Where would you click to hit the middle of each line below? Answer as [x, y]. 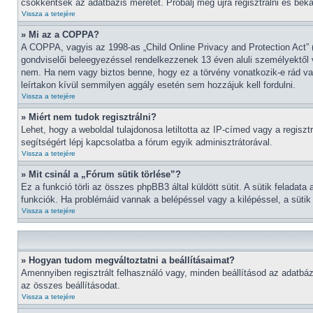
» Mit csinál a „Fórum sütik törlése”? [101, 174]
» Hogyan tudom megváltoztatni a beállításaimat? [128, 260]
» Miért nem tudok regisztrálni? [89, 117]
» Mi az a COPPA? [60, 35]
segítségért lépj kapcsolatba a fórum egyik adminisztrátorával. [147, 142]
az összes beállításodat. [71, 285]
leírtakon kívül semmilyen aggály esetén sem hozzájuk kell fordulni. [158, 85]
